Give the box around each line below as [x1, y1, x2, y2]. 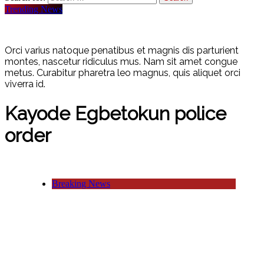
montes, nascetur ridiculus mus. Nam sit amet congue [5, 56, 237, 68]
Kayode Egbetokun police [5, 102, 226, 124]
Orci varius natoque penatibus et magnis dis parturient [5, 45, 239, 57]
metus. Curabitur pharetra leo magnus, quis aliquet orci [5, 67, 240, 79]
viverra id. [5, 78, 45, 90]
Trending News [5, 4, 62, 15]
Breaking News [52, 179, 110, 189]
